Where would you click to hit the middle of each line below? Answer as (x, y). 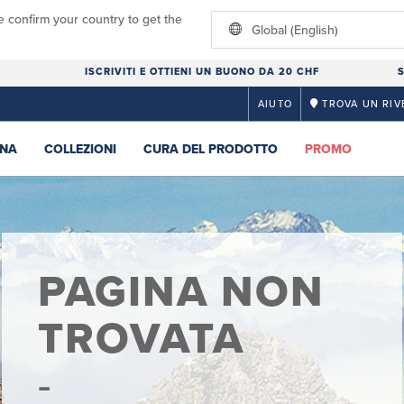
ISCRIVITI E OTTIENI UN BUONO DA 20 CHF (202, 72)
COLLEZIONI (80, 149)
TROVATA (141, 339)
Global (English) (295, 30)
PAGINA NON (181, 292)
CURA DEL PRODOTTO (211, 149)
